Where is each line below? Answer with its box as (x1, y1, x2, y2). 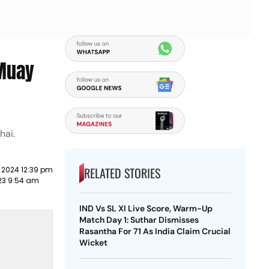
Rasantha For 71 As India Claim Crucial (79, 226, 231, 237)
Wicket (79, 237, 107, 248)
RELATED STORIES (83, 164, 160, 182)
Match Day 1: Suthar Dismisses (79, 214, 199, 225)
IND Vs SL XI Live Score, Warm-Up (79, 203, 213, 214)
